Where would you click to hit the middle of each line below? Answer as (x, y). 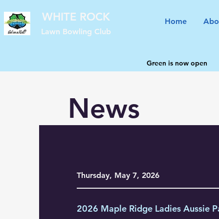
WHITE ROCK (76, 17)
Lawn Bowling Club (76, 32)
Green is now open (177, 63)
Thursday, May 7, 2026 (118, 175)
